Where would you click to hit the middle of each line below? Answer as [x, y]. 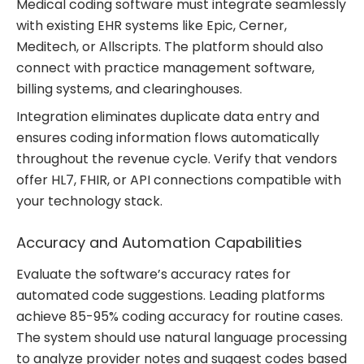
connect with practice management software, [165, 67]
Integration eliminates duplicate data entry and [168, 116]
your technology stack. [89, 201]
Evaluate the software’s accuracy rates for [154, 274]
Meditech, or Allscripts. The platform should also [170, 46]
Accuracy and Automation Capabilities [159, 243]
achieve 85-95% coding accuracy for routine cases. [180, 316]
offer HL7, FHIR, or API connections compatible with [179, 180]
